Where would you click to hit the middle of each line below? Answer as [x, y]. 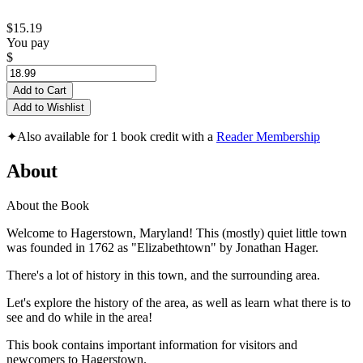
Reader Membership [268, 137]
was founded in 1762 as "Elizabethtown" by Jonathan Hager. [162, 247]
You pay [28, 43]
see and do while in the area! [79, 317]
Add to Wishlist [49, 108]
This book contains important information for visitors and [152, 344]
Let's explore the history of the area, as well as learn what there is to [179, 302]
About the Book [48, 205]
